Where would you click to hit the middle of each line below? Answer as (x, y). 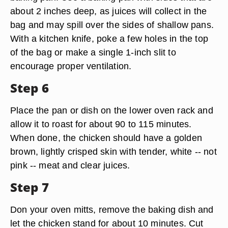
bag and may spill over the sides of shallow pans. (112, 25)
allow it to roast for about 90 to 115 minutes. (101, 124)
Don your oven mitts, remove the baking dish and (112, 209)
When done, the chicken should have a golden (106, 138)
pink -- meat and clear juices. (70, 165)
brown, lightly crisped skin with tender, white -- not (113, 151)
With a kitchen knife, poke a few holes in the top (109, 38)
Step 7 (30, 187)
